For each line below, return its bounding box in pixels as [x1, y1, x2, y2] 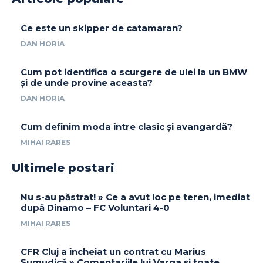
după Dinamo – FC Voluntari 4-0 [21, 202, 170, 214]
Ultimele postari [12, 161, 114, 176]
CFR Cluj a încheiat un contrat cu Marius [21, 246, 206, 258]
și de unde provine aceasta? [21, 77, 153, 89]
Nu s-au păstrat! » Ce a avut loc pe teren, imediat [21, 191, 250, 203]
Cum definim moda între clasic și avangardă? [21, 121, 232, 133]
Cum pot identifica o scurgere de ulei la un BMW [21, 66, 247, 78]
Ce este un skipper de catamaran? [21, 22, 183, 34]
